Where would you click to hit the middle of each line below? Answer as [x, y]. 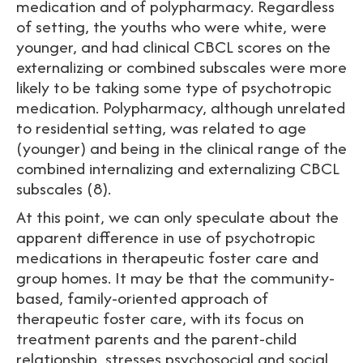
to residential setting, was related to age [161, 128]
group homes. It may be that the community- [175, 278]
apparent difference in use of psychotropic [166, 237]
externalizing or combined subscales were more [181, 67]
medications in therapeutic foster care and [167, 257]
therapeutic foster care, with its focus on [160, 318]
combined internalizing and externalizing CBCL [178, 168]
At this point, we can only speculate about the [177, 217]
